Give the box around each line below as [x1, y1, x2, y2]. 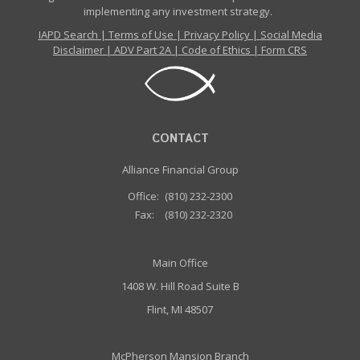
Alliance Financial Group [121, 162, 239, 178]
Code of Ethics [182, 43, 251, 58]
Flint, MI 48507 [147, 302, 213, 317]
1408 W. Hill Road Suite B [121, 279, 239, 294]
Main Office [152, 256, 208, 271]
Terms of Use [108, 27, 174, 43]
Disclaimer [53, 43, 104, 58]
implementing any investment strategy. [83, 4, 277, 19]
